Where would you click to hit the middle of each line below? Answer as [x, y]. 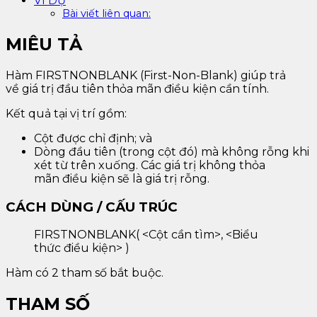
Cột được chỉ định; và [93, 138]
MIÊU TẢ [44, 45]
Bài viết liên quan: [106, 14]
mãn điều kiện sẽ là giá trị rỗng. [122, 179]
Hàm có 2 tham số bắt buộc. [85, 273]
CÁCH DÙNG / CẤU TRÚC [92, 207]
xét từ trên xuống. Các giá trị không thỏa [150, 165]
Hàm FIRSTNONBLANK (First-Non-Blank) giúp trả [146, 75]
